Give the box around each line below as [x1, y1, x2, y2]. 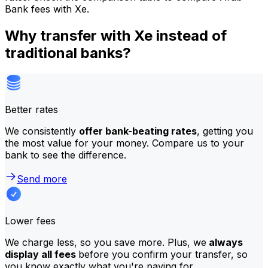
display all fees [5, 248, 78, 260]
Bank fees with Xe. [5, 2, 89, 15]
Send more [17, 172, 67, 185]
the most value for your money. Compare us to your [5, 136, 244, 149]
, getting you [197, 124, 253, 137]
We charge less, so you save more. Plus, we [5, 236, 206, 248]
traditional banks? [5, 44, 131, 62]
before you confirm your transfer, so [78, 248, 248, 260]
